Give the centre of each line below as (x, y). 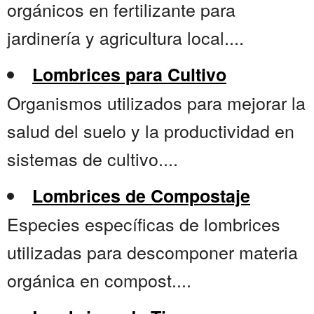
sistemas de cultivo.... (93, 159)
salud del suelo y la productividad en (151, 131)
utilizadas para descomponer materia (152, 252)
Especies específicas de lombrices (144, 224)
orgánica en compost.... (99, 280)
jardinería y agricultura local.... (125, 37)
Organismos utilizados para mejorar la (156, 103)
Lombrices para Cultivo (129, 75)
